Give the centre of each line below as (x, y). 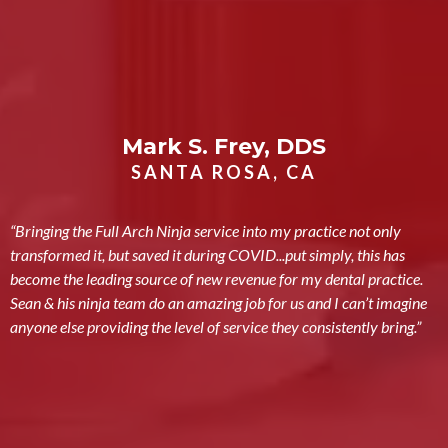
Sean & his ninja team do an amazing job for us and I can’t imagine (218, 302)
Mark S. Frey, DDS (224, 146)
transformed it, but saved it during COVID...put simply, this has (207, 254)
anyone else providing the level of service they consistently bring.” (215, 326)
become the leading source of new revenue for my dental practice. (216, 278)
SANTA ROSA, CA (224, 171)
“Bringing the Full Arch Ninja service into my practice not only (205, 230)
